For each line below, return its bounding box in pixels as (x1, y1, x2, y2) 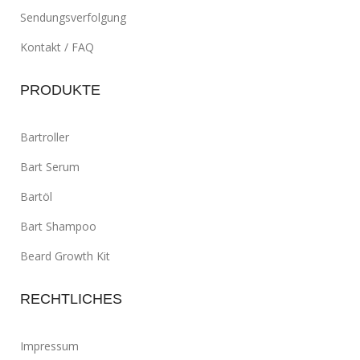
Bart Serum (20, 159, 80, 175)
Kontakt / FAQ (20, 39, 94, 55)
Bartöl (20, 189, 52, 205)
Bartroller (20, 129, 69, 145)
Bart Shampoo (20, 219, 96, 235)
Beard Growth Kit (20, 248, 110, 264)
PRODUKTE (20, 82, 100, 99)
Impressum (20, 338, 79, 354)
